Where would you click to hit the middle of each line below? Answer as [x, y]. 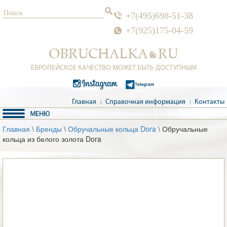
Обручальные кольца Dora [112, 129]
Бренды [49, 129]
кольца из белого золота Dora [52, 139]
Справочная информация [145, 102]
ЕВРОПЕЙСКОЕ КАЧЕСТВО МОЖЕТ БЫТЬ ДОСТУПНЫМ [113, 68]
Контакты [210, 102]
